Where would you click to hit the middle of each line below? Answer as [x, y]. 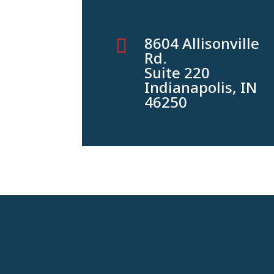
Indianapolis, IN [200, 87]
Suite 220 [177, 72]
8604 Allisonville [202, 43]
